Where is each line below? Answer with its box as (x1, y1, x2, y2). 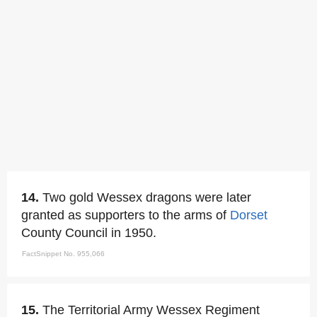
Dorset (230, 208, 267, 222)
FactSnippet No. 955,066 (22, 250, 105, 258)
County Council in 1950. (21, 226, 156, 240)
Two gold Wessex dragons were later (42, 190, 251, 204)
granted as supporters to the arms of (21, 208, 230, 222)
